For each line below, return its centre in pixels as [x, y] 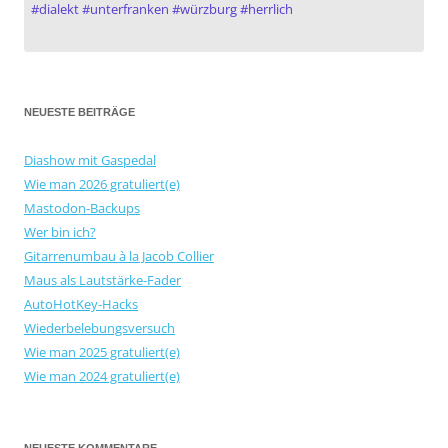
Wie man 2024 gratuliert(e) [102, 376]
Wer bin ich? [60, 232]
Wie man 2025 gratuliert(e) [102, 352]
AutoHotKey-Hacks [81, 304]
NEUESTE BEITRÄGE [79, 112]
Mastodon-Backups [82, 208]
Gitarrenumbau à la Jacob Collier [119, 256]
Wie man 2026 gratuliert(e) [102, 184]
